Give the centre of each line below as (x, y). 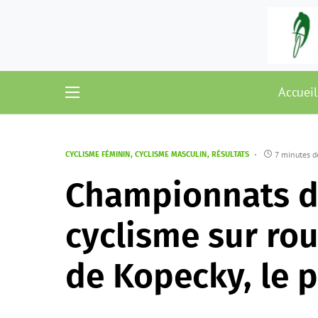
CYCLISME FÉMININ (98, 154)
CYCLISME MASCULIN (171, 154)
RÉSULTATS (230, 154)
